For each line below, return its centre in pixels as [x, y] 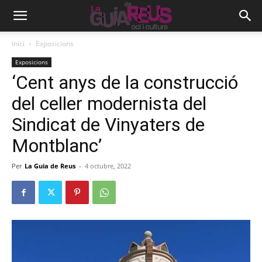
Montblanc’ [57, 146]
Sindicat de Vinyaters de [108, 125]
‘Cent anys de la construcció [125, 82]
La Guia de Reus [50, 166]
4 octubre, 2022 [108, 166]
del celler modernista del [109, 104]
